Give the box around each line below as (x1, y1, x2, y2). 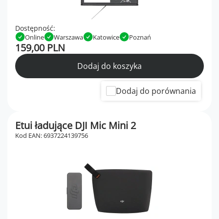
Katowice (93, 32, 119, 42)
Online (25, 32, 44, 42)
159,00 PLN (15, 41, 65, 55)
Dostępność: (15, 23, 55, 33)
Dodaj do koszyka (77, 61, 142, 72)
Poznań (129, 32, 151, 42)
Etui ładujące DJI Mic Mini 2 (15, 119, 136, 132)
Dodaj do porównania (116, 86, 196, 97)
